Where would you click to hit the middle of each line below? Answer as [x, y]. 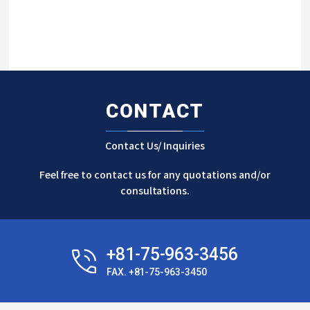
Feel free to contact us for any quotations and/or [155, 175]
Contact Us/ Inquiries [155, 146]
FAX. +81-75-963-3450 [157, 272]
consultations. [155, 191]
